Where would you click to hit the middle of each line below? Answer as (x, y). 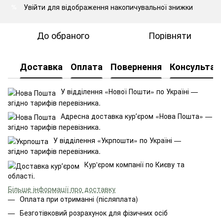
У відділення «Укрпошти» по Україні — (117, 140)
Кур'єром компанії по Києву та (134, 165)
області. (21, 175)
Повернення (136, 66)
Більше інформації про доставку (62, 189)
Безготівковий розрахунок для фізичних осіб (94, 213)
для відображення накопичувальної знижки (119, 7)
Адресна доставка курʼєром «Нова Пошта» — (136, 116)
